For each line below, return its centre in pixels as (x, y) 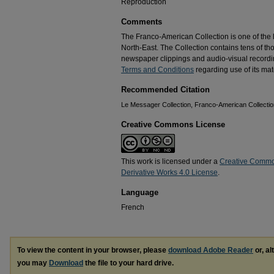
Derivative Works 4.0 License (169, 172)
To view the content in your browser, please (93, 250)
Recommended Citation (165, 90)
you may (33, 263)
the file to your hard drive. (128, 263)
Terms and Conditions (157, 70)
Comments (142, 22)
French (133, 207)
